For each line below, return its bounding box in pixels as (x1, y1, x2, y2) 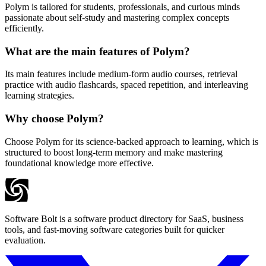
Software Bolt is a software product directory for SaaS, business (5, 213, 243, 224)
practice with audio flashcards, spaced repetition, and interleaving (5, 80, 248, 90)
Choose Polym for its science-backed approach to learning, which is (5, 136, 258, 147)
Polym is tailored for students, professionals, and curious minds (5, 1, 240, 12)
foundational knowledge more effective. (5, 157, 154, 168)
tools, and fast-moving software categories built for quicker (5, 224, 224, 235)
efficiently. (5, 23, 44, 33)
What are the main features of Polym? (5, 45, 190, 58)
